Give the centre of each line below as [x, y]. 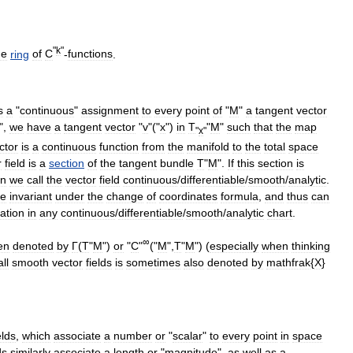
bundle [177, 163]
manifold [208, 147]
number [133, 335]
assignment [110, 111]
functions [90, 54]
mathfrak [288, 262]
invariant [31, 197]
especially [234, 245]
